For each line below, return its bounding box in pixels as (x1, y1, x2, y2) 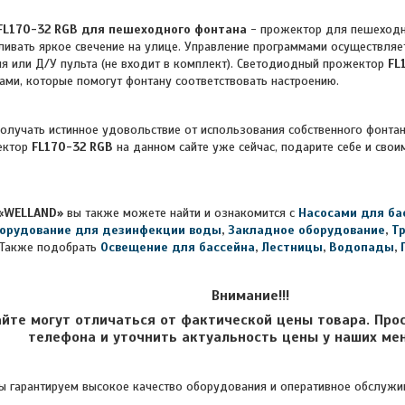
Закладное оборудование (228, 222, 385, 238)
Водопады (329, 240, 394, 255)
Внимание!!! (211, 287, 289, 305)
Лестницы (261, 240, 323, 255)
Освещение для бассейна (100, 240, 255, 255)
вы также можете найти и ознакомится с (67, 205, 295, 221)
